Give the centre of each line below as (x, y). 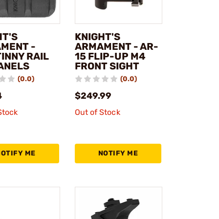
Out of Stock (97, 112)
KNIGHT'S (97, 37)
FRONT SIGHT (107, 66)
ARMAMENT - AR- (116, 47)
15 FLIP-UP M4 (110, 56)
